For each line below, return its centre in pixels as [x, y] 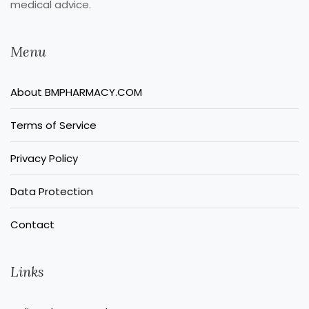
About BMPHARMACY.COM [76, 92]
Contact [32, 225]
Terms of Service [53, 126]
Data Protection [52, 192]
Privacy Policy [44, 159]
